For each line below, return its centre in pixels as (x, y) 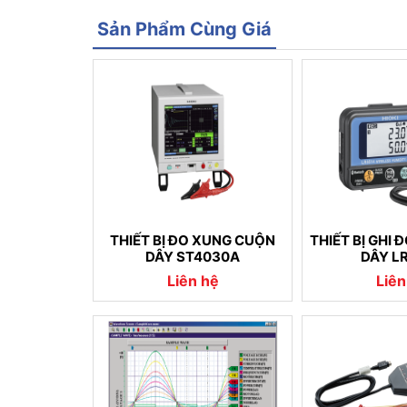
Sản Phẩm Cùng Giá (184, 29)
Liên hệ (193, 280)
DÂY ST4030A (193, 256)
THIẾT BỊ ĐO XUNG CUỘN (193, 240)
